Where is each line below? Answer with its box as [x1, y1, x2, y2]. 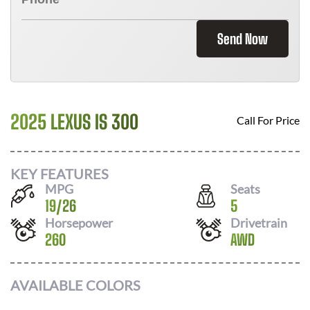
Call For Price [237, 113, 300, 127]
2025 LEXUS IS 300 [10, 110, 138, 134]
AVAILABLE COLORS [10, 277, 140, 293]
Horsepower [45, 215, 113, 230]
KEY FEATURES [10, 165, 109, 182]
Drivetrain [230, 215, 287, 230]
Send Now [217, 30, 268, 47]
